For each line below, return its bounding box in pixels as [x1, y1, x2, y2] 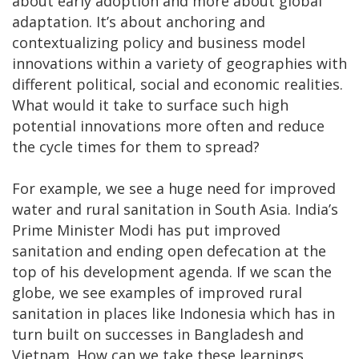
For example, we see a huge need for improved [12, 178, 336, 198]
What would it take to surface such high [12, 95, 288, 115]
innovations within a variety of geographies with [12, 53, 347, 73]
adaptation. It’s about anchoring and [12, 11, 265, 31]
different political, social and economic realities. [12, 74, 343, 94]
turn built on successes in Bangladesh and [12, 324, 304, 344]
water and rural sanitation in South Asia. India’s [12, 199, 338, 219]
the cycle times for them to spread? [12, 136, 260, 156]
